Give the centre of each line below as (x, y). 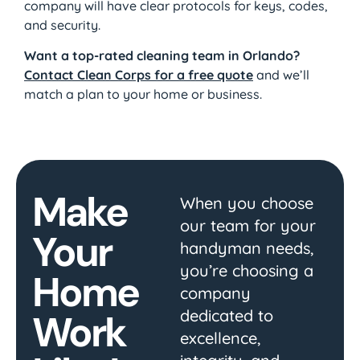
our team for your (248, 226)
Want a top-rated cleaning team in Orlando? (162, 56)
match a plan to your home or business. (143, 94)
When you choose (247, 203)
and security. (62, 25)
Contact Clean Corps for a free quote (139, 75)
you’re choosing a (247, 271)
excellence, (220, 338)
